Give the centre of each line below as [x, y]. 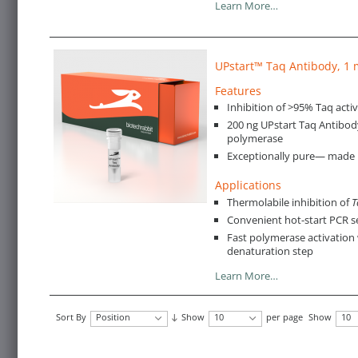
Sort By [71, 317]
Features [238, 90]
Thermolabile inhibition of [289, 203]
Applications [248, 185]
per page [284, 317]
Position [113, 317]
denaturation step [270, 251]
